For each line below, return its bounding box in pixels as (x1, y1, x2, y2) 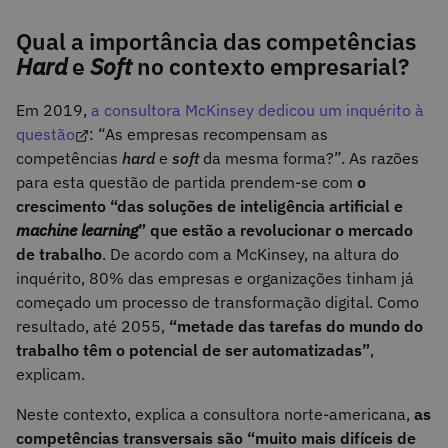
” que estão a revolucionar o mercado (138, 220, 413, 241)
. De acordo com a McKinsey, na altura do (102, 244, 399, 265)
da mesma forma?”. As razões (199, 148, 419, 169)
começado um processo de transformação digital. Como (16, 292, 419, 313)
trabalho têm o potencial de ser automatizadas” (16, 340, 370, 361)
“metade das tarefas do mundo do (169, 316, 423, 337)
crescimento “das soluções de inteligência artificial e (16, 196, 403, 217)
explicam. (16, 364, 85, 385)
